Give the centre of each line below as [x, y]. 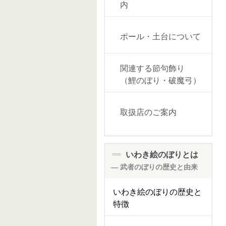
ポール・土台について [160, 37]
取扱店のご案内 [148, 112]
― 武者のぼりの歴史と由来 [154, 167]
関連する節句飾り [152, 68]
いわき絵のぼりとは [161, 155]
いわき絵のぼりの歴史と [157, 192]
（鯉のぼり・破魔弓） [160, 80]
